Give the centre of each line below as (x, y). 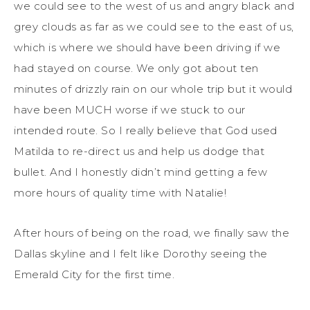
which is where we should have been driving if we (147, 47)
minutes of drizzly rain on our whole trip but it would (153, 89)
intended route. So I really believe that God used (146, 130)
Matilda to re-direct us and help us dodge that (139, 151)
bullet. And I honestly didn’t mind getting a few (140, 172)
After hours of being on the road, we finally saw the (152, 232)
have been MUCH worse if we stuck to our (130, 109)
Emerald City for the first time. (94, 274)
